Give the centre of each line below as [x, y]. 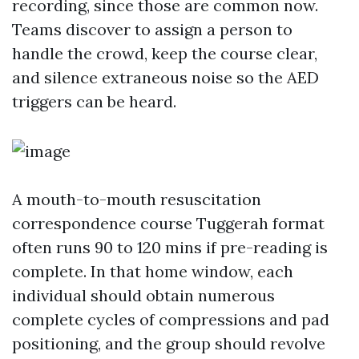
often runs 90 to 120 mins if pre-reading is [170, 247]
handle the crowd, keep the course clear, [165, 53]
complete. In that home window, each [153, 271]
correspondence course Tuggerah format [168, 223]
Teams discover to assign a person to [152, 29]
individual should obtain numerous [143, 295]
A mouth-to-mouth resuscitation [137, 199]
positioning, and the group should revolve [169, 343]
